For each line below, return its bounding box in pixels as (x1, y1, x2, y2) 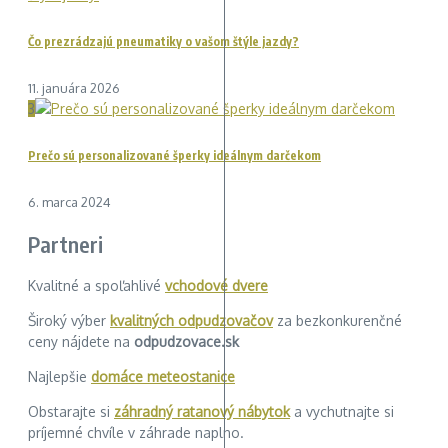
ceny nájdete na (28, 332, 134, 350)
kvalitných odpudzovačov (110, 311, 273, 329)
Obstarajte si (28, 402, 114, 420)
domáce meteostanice (91, 367, 235, 385)
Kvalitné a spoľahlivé (28, 276, 165, 294)
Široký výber (28, 311, 110, 329)
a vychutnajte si (290, 402, 394, 420)
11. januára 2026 (28, 80, 120, 97)
